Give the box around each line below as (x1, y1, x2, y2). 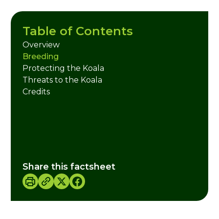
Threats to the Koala (22, 75, 103, 85)
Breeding (22, 52, 59, 61)
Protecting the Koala (22, 64, 105, 73)
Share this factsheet (22, 161, 116, 172)
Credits (22, 87, 50, 96)
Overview (22, 40, 60, 49)
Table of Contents (22, 24, 133, 38)
